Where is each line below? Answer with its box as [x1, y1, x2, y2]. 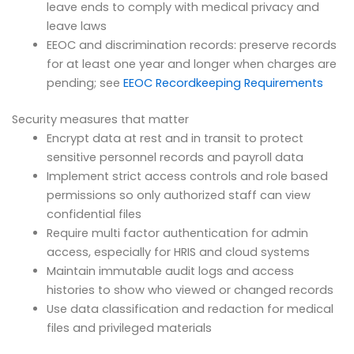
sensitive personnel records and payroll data [46, 149, 303, 165]
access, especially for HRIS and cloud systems [46, 243, 310, 260]
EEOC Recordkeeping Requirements [122, 74, 323, 91]
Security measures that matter [12, 111, 189, 127]
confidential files [46, 205, 141, 222]
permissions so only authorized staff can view [46, 186, 311, 203]
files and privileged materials [46, 319, 212, 336]
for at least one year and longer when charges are [46, 55, 337, 72]
